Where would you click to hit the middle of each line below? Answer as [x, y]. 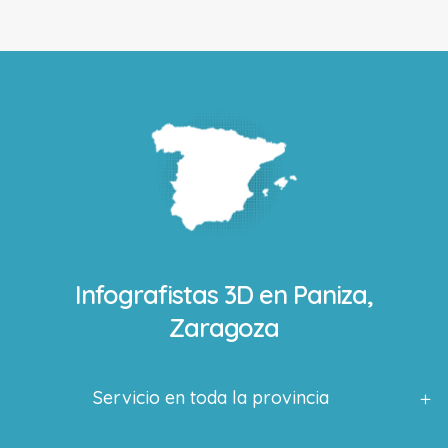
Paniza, [332, 294]
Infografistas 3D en [183, 294]
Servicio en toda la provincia [211, 397]
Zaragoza [223, 327]
